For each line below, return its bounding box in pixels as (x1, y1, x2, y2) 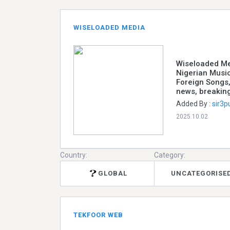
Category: (154, 150, 186, 159)
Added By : (176, 99, 212, 108)
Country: (60, 150, 87, 159)
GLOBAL (98, 169, 128, 178)
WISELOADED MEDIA (73, 23, 145, 31)
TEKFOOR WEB (73, 210, 123, 219)
